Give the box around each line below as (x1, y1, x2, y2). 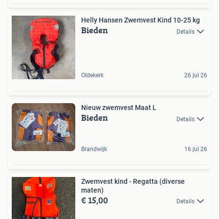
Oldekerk (81, 72, 104, 79)
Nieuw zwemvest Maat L (81, 104, 156, 112)
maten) (81, 186, 104, 194)
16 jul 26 (184, 146, 207, 153)
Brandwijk (81, 146, 107, 153)
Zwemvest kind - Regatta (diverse (81, 177, 185, 185)
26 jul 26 (184, 72, 207, 79)
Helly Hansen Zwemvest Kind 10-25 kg (81, 16, 200, 24)
